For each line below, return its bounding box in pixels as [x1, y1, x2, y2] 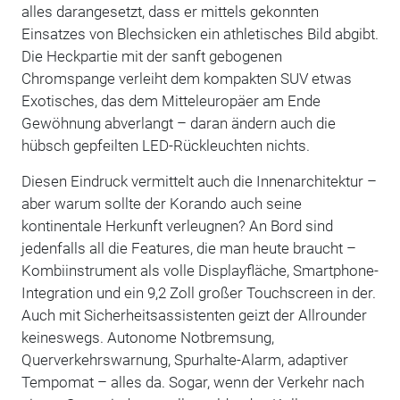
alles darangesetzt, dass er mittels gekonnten [21, 2, 319, 21]
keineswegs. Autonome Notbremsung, [21, 328, 274, 346]
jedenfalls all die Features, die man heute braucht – [21, 238, 356, 257]
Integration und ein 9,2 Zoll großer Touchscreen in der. [21, 283, 376, 302]
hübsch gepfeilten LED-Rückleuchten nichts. [21, 136, 310, 154]
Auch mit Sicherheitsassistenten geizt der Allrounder [21, 305, 367, 324]
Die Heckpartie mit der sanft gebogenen [21, 46, 282, 65]
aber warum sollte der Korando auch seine [21, 194, 302, 212]
